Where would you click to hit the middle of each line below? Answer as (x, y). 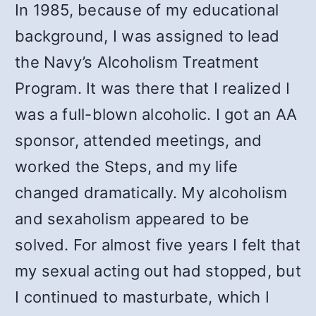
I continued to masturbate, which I (142, 297)
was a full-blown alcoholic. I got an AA (156, 114)
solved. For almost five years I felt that (158, 245)
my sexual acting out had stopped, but (158, 271)
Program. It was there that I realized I (153, 88)
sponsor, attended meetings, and (139, 140)
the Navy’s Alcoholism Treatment (137, 62)
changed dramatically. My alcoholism (151, 193)
